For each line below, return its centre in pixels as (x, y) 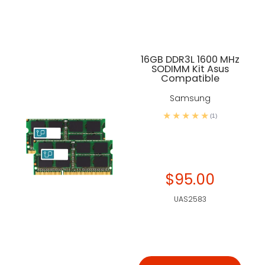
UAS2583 (190, 199)
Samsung (190, 98)
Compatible (190, 78)
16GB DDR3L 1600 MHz (190, 59)
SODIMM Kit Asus (190, 69)
